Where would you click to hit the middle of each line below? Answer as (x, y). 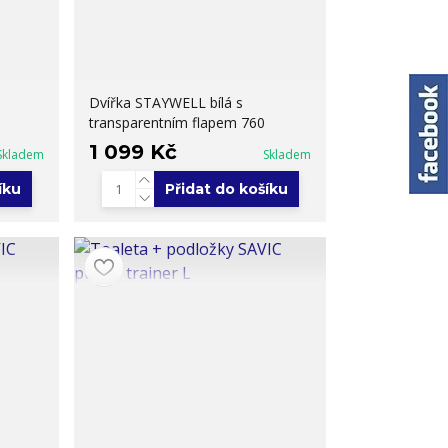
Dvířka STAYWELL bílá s (166, 102)
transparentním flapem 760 (177, 122)
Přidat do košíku (226, 188)
